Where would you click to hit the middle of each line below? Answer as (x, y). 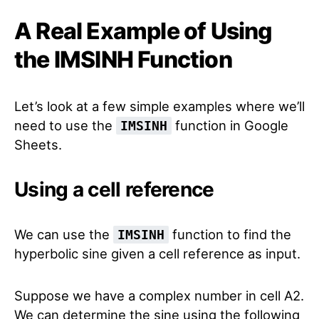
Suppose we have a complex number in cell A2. (159, 296)
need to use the (65, 125)
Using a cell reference (114, 189)
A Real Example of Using (143, 31)
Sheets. (38, 145)
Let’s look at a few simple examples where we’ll (159, 106)
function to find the (230, 234)
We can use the (64, 234)
